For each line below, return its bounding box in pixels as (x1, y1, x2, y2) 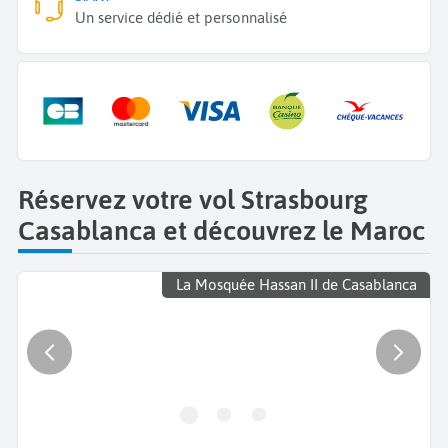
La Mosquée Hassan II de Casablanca (175, 276, 417, 294)
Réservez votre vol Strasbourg (18, 183, 368, 215)
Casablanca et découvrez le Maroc (18, 214, 425, 246)
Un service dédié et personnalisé (75, 9, 288, 27)
